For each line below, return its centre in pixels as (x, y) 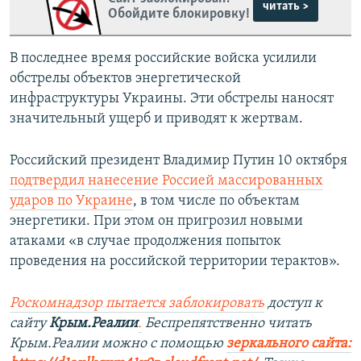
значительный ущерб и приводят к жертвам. (156, 119)
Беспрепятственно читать (227, 324)
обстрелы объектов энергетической (125, 79)
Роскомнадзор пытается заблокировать (137, 304)
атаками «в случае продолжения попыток (145, 242)
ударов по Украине (71, 201)
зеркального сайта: (289, 344)
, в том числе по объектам (216, 201)
